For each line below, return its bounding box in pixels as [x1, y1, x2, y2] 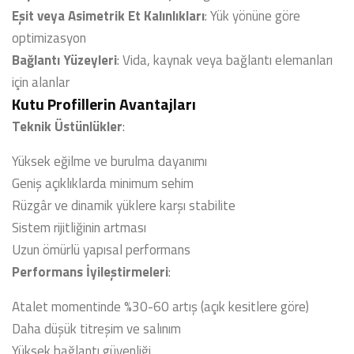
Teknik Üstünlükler [12, 116, 122, 137]
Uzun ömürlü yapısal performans [12, 239, 190, 260]
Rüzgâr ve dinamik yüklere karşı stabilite [12, 195, 235, 216]
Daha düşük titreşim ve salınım [12, 318, 181, 339]
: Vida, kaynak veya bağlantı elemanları [117, 50, 333, 70]
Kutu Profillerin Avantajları [12, 92, 196, 116]
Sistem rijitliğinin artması [12, 217, 146, 238]
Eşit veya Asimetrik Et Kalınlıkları [12, 6, 205, 26]
